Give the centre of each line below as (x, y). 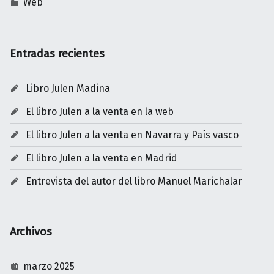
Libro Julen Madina (68, 88)
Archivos (31, 232)
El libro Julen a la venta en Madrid (101, 158)
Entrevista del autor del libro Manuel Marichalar (134, 182)
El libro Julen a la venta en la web (99, 111)
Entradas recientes (57, 54)
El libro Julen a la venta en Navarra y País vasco (132, 135)
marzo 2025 (49, 267)
